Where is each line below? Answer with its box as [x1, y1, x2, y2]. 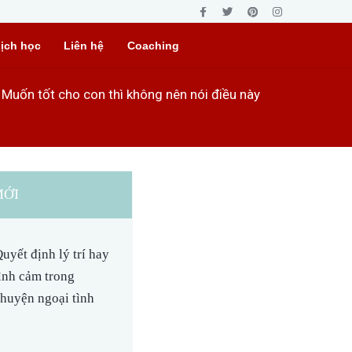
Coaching [126, 39, 179, 53]
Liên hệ [64, 39, 104, 53]
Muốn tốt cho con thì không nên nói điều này [2, 86, 260, 103]
